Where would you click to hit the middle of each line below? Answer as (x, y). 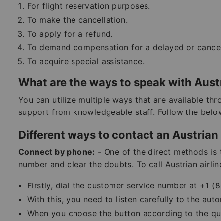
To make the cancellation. (77, 19)
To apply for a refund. (70, 33)
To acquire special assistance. (86, 61)
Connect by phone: (57, 152)
